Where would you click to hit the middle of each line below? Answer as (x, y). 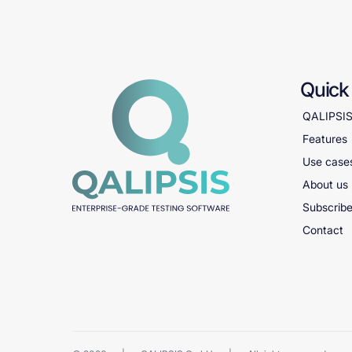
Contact (323, 230)
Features (325, 139)
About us (325, 184)
